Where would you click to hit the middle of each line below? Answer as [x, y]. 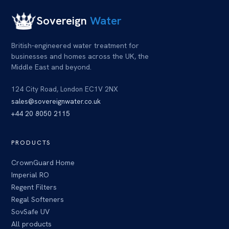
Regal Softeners [38, 200]
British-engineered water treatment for [75, 46]
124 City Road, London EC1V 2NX [65, 89]
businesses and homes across [61, 56]
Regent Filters [34, 187]
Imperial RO [30, 175]
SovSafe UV [30, 212]
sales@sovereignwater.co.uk [56, 101]
